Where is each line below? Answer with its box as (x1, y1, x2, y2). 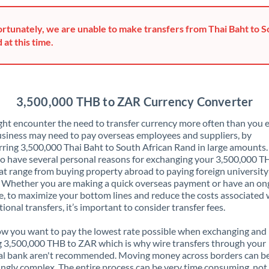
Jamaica (83, 179, 113, 189)
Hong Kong (83, 35, 125, 45)
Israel (83, 131, 104, 141)
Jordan (83, 227, 109, 237)
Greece (83, 11, 110, 21)
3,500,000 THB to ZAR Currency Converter (16, 94, 253, 109)
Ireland (83, 107, 110, 117)
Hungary (83, 59, 116, 69)
